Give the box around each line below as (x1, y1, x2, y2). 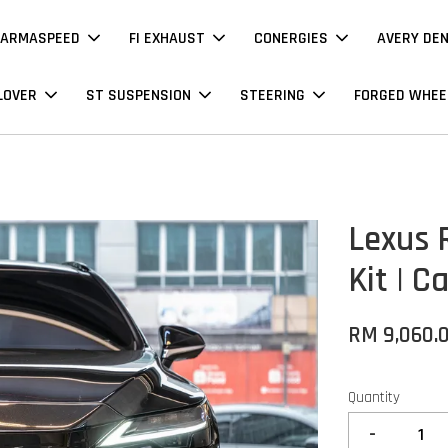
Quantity (348, 388, 401, 407)
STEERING (240, 85, 306, 106)
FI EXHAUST (129, 28, 206, 49)
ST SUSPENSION (86, 85, 192, 106)
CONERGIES (254, 28, 329, 49)
